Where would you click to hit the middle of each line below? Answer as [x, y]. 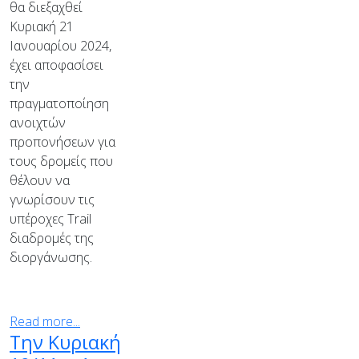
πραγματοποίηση [59, 103]
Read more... [45, 321]
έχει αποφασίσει [56, 65]
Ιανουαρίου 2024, [61, 46]
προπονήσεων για [63, 142]
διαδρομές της [52, 238]
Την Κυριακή [65, 342]
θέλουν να [40, 180]
